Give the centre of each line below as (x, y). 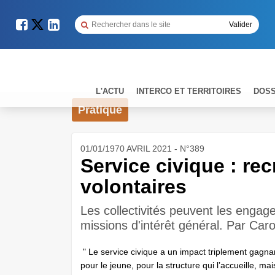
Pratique (100, 110)
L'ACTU (110, 91)
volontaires (134, 187)
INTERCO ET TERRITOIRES (189, 91)
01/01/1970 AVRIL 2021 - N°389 (142, 149)
